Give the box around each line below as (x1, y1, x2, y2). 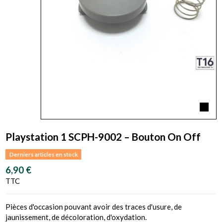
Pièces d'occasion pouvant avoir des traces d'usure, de (5, 202, 182, 211)
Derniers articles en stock (9, 151, 78, 158)
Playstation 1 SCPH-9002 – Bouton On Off (5, 130, 201, 143)
